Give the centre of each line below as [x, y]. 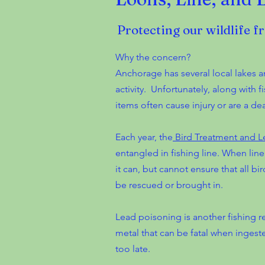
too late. [134, 249]
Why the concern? [153, 57]
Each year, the [144, 137]
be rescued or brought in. [169, 185]
